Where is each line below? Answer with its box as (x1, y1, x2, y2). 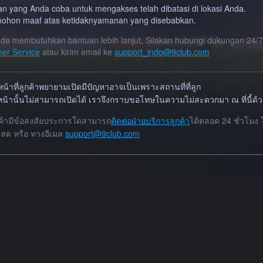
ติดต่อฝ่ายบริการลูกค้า (111, 114, 190, 126)
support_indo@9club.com (114, 46, 210, 58)
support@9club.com (65, 127, 140, 139)
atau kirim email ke (40, 46, 114, 58)
